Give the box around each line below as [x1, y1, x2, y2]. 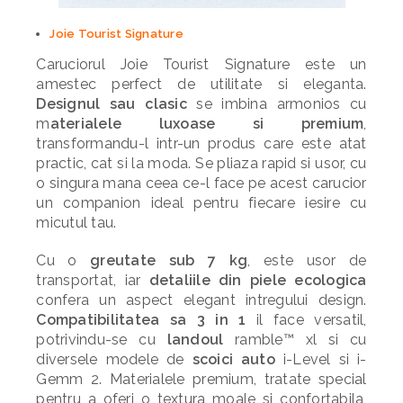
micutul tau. [36, 214, 117, 231]
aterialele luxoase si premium [49, 115, 364, 132]
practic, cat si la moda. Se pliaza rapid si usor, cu [36, 155, 367, 172]
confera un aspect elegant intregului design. [36, 291, 367, 309]
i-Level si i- [275, 351, 367, 368]
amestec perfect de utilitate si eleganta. [36, 76, 367, 93]
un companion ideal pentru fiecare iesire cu [36, 194, 367, 211]
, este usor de [247, 252, 367, 269]
